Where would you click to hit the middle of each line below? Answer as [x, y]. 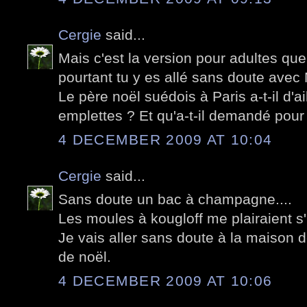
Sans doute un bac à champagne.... [175, 199]
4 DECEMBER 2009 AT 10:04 [165, 139]
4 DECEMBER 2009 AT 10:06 [165, 280]
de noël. [85, 257]
